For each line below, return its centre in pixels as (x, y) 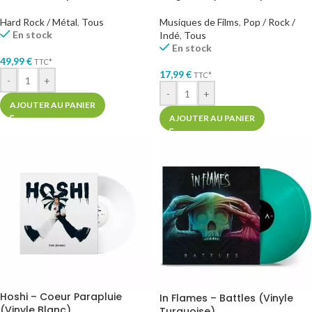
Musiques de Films (199, 22)
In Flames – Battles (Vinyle (226, 298)
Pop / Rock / (269, 22)
